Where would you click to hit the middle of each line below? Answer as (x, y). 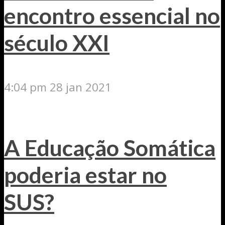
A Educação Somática (110, 148)
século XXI (57, 42)
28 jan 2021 (81, 87)
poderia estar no (85, 175)
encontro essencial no (112, 15)
